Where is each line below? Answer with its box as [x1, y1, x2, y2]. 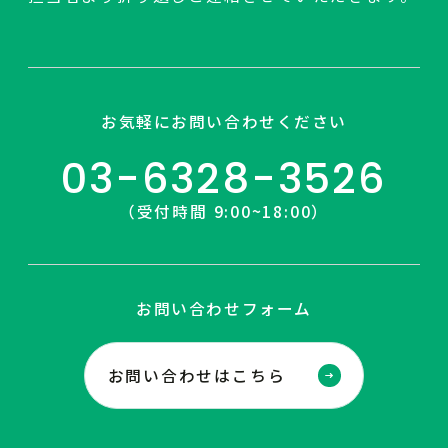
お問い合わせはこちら [107, 363, 286, 387]
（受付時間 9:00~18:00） [118, 200, 330, 224]
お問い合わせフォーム [136, 297, 312, 321]
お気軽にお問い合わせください [101, 109, 347, 133]
